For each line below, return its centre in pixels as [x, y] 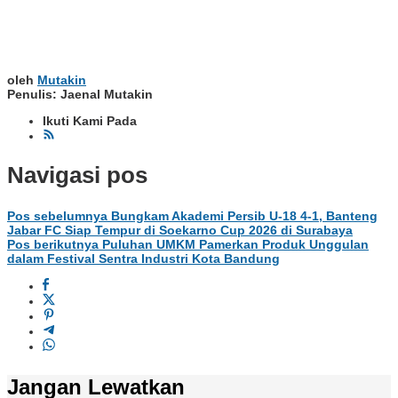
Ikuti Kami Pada [90, 120]
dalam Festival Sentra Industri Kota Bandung [143, 258]
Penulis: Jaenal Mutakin [80, 94]
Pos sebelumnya [57, 215]
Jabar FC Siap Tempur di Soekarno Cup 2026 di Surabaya [180, 230]
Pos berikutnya [53, 244]
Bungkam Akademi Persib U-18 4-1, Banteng [243, 215]
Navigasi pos [77, 175]
